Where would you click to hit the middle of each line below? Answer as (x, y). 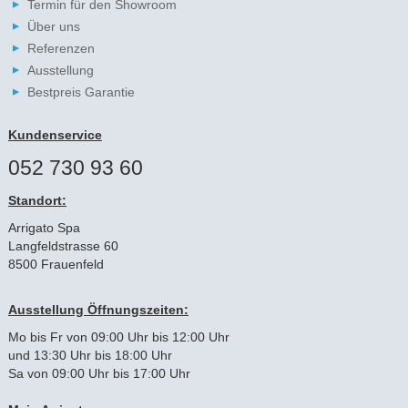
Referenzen (61, 48)
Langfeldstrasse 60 (63, 245)
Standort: (37, 200)
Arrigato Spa (44, 227)
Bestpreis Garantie (81, 92)
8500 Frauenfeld (56, 264)
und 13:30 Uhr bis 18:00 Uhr (90, 355)
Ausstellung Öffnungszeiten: (98, 309)
